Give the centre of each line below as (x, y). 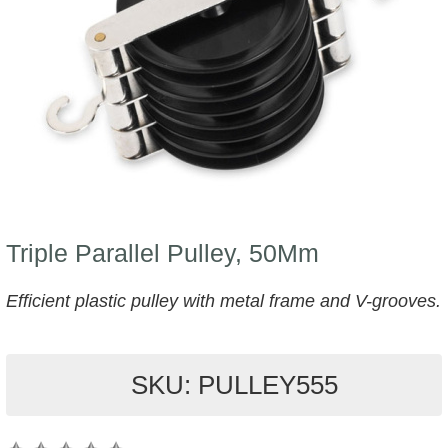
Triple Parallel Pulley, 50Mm (162, 253)
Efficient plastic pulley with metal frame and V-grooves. (223, 300)
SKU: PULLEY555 (234, 385)
